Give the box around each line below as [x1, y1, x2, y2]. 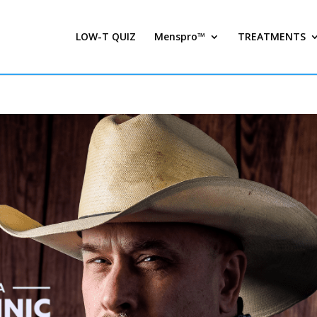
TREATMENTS [238, 30, 306, 43]
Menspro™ [154, 30, 205, 43]
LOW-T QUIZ [76, 30, 136, 43]
